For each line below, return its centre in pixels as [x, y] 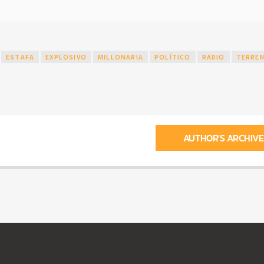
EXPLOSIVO [66, 57]
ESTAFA [20, 57]
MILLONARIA [120, 57]
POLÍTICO [172, 57]
